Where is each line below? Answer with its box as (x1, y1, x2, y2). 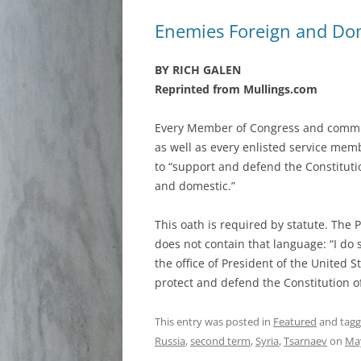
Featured (273, 314, 317, 329)
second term (190, 334, 251, 348)
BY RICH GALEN (155, 62, 241, 77)
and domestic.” (155, 178, 235, 193)
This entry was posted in (155, 314, 273, 329)
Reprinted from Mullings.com (155, 81, 317, 97)
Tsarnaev (284, 334, 327, 348)
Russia (155, 334, 185, 348)
